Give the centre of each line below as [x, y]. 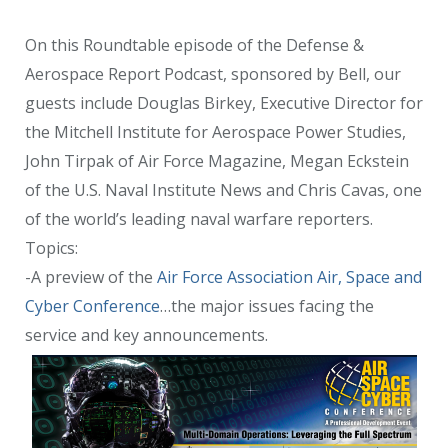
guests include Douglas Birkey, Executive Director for [224, 103]
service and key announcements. [146, 335]
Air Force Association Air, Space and [289, 277]
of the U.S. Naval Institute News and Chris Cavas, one [223, 190]
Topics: [51, 248]
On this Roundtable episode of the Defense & [194, 45]
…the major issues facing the [267, 306]
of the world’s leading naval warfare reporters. [199, 219]
